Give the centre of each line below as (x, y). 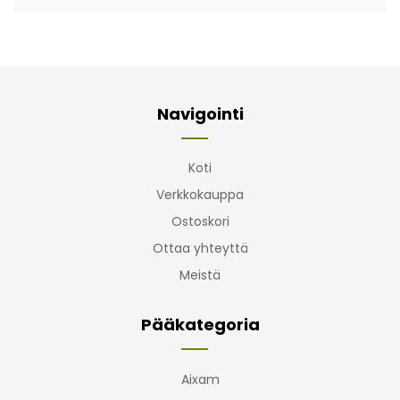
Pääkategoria (200, 325)
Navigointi (200, 113)
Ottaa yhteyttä (200, 249)
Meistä (200, 275)
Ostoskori (200, 222)
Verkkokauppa (200, 194)
